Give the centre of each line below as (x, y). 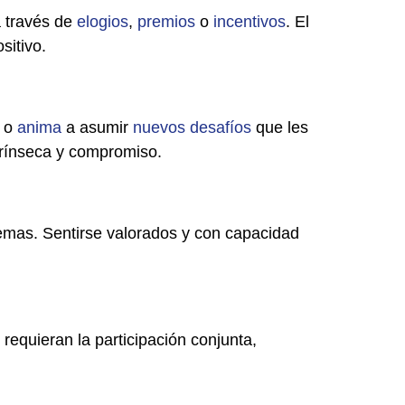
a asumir (97, 127)
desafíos (221, 127)
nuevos (159, 127)
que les (280, 127)
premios (166, 21)
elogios (103, 21)
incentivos (250, 21)
